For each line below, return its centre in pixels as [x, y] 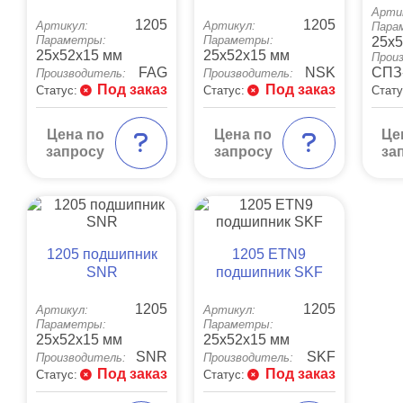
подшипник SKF [269, 273]
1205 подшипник [102, 255]
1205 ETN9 [269, 255]
